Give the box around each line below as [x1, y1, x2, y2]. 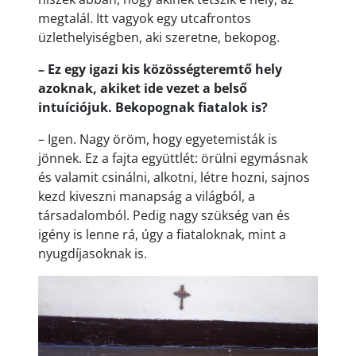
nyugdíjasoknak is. [38, 245, 147, 263]
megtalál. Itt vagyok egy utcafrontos [38, 10, 251, 28]
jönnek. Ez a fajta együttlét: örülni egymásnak [38, 149, 308, 168]
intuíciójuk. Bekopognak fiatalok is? [38, 99, 268, 117]
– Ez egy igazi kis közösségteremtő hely [38, 60, 282, 79]
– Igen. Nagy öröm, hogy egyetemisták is [38, 130, 277, 149]
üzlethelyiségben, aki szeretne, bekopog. [38, 29, 280, 47]
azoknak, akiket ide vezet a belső [38, 79, 247, 98]
